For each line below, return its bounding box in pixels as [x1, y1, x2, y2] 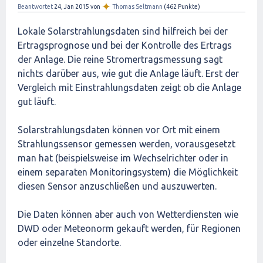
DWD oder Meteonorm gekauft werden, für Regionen [18, 223, 241, 234]
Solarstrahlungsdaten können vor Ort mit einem [18, 124, 220, 135]
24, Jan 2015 [54, 3, 89, 10]
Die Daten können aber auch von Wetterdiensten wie [18, 209, 238, 220]
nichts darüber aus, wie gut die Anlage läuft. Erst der [18, 68, 239, 79]
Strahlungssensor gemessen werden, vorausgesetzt [18, 139, 235, 149]
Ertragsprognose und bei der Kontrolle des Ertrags [18, 40, 232, 50]
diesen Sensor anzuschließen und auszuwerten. [18, 181, 217, 191]
